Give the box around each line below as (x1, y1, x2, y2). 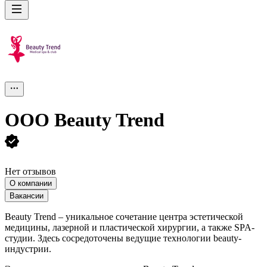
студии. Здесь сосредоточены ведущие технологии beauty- (5, 232, 241, 243)
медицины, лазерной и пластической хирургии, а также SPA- (5, 222, 254, 232)
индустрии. (5, 243, 51, 254)
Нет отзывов (5, 166, 56, 176)
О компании (10, 178, 52, 188)
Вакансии (10, 191, 44, 200)
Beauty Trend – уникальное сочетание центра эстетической (5, 211, 243, 222)
